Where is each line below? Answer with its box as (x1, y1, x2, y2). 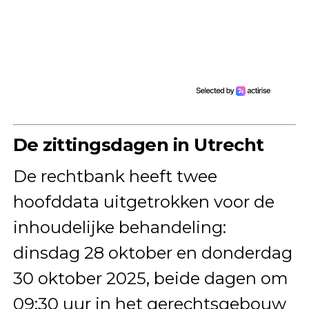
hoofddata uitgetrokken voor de (12, 191, 275, 212)
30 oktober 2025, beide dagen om (12, 268, 288, 288)
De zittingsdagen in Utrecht (12, 133, 264, 155)
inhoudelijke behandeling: (12, 217, 226, 237)
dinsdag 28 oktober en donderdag (12, 242, 292, 263)
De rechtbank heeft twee (12, 166, 217, 186)
